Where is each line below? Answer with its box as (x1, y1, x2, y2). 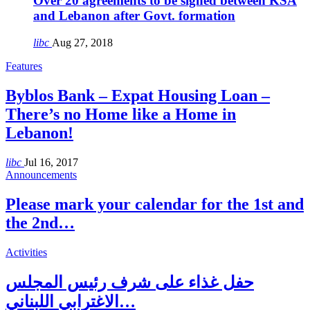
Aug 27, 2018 (52, 37, 113, 49)
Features (6, 60, 42, 73)
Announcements (6, 168, 77, 181)
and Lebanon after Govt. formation (33, 8, 235, 24)
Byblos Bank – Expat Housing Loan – (6, 86, 270, 104)
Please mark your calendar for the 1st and (6, 194, 304, 213)
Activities (6, 246, 47, 258)
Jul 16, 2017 (24, 156, 78, 168)
